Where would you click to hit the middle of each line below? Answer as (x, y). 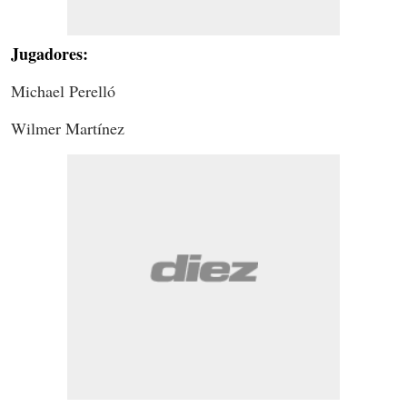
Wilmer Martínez (68, 128)
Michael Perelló (63, 90)
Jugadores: (50, 53)
